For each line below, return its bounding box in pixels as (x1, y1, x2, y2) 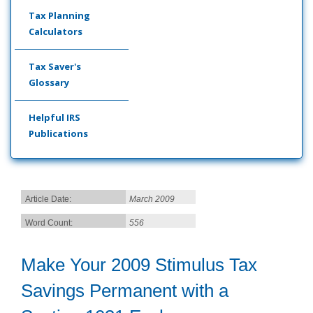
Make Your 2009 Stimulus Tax (21, 254, 257, 275)
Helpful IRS (29, 111, 80, 124)
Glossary (29, 76, 69, 89)
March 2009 (129, 194, 175, 204)
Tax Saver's (29, 60, 81, 73)
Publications (29, 127, 88, 140)
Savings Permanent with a (21, 280, 228, 301)
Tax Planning (29, 9, 90, 22)
